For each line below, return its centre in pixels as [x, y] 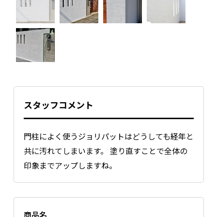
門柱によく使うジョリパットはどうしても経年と [108, 136]
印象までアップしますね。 [70, 165]
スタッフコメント [58, 105]
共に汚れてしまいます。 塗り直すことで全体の [105, 151]
